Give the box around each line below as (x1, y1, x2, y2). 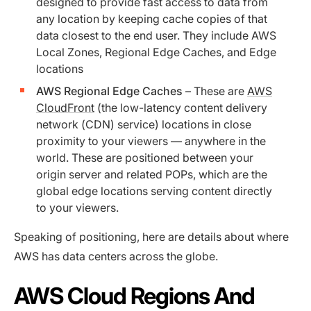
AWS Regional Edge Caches (36, 83, 183, 98)
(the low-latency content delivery (94, 100, 267, 115)
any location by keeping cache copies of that (36, 11, 267, 26)
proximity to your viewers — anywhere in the (36, 133, 266, 148)
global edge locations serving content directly (36, 183, 272, 198)
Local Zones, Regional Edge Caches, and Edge (36, 44, 276, 59)
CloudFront (36, 100, 94, 115)
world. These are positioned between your (36, 150, 253, 165)
